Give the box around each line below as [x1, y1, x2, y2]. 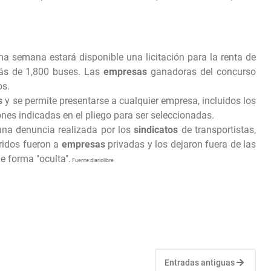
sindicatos [134, 124, 178, 136]
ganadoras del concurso [147, 66, 256, 78]
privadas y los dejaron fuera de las [105, 139, 256, 151]
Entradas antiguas [165, 258, 237, 268]
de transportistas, [178, 124, 256, 136]
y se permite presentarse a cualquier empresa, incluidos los [2, 95, 256, 107]
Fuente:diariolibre [71, 157, 114, 164]
